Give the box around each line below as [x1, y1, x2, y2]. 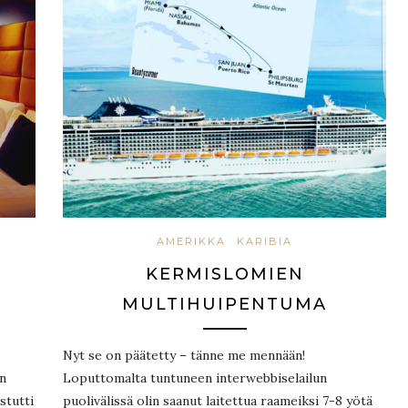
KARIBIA [237, 235, 292, 249]
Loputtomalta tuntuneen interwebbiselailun [63, 370, 327, 387]
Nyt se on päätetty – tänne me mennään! [63, 347, 305, 364]
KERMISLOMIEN [145, 264, 304, 285]
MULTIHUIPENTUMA [122, 294, 327, 315]
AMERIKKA [157, 235, 226, 249]
